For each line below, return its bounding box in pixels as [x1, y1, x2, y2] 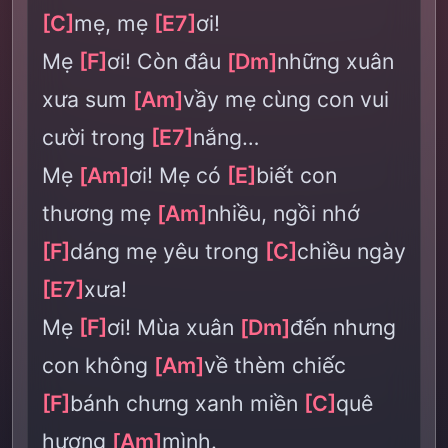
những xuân [277, 48, 394, 74]
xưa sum [42, 86, 133, 112]
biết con [256, 162, 337, 188]
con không [42, 352, 154, 378]
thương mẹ [42, 200, 157, 226]
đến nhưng [290, 314, 396, 340]
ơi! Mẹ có [129, 162, 227, 188]
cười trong [42, 124, 151, 150]
